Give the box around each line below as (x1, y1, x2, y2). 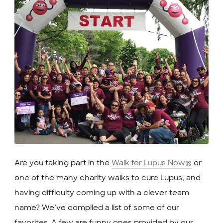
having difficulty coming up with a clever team (14, 187, 189, 198)
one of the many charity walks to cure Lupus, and (14, 172, 201, 183)
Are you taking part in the (14, 157, 111, 168)
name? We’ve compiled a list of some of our (14, 202, 179, 213)
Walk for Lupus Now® (111, 157, 192, 168)
